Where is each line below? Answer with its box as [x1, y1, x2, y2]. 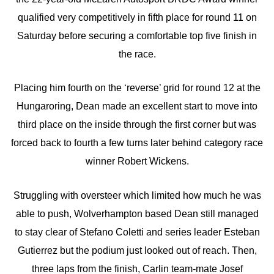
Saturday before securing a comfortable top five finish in [17, 30, 257, 41]
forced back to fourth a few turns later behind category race [11, 138, 263, 149]
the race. [118, 48, 156, 59]
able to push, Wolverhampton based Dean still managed [15, 208, 259, 219]
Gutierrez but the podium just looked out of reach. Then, [17, 245, 257, 256]
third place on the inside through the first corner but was [18, 119, 256, 130]
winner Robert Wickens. [85, 156, 189, 167]
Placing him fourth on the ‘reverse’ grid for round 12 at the [13, 83, 261, 94]
